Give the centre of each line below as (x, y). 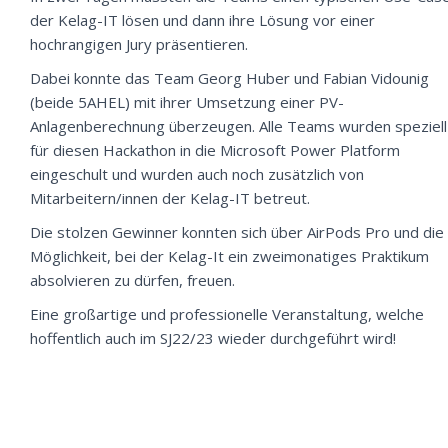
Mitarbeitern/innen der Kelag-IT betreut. (170, 198)
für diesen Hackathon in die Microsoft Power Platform (215, 150)
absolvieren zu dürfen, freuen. (132, 280)
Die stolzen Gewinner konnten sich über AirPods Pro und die (237, 232)
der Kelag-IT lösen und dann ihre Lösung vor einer (202, 20)
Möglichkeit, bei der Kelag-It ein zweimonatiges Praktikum (229, 256)
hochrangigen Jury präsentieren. (139, 44)
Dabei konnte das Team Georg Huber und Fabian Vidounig (229, 78)
